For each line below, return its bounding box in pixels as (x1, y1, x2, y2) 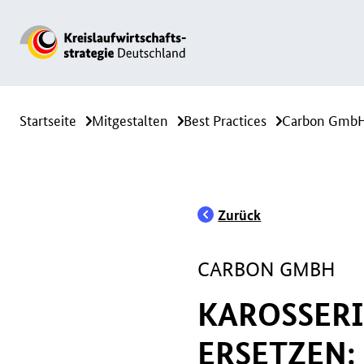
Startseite (19, 109, 76, 129)
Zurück (218, 205, 262, 224)
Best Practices (184, 109, 266, 129)
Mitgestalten (92, 109, 168, 129)
